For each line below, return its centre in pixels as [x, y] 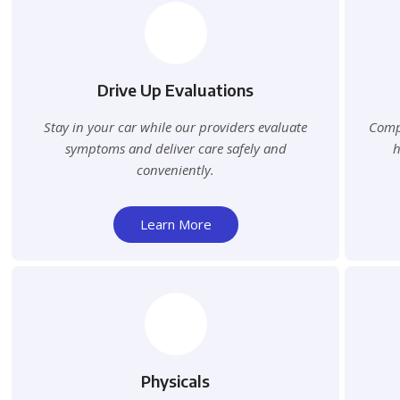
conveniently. [176, 170]
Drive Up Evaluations [176, 90]
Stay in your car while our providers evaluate [176, 127]
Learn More [175, 225]
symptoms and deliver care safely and [175, 149]
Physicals [176, 381]
